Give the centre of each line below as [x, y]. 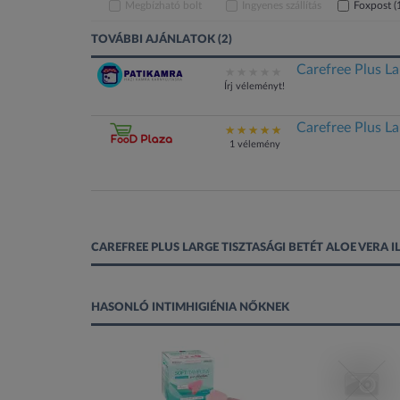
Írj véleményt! [255, 86]
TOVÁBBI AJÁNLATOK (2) [162, 40]
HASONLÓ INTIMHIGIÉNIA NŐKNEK [190, 308]
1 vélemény [254, 144]
